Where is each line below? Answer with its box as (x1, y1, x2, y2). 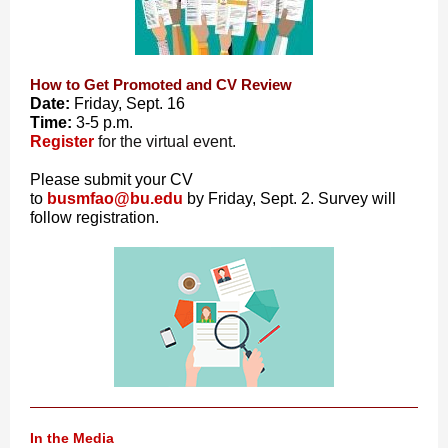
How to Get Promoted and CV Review (30, 76, 292, 93)
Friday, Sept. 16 (74, 95, 185, 112)
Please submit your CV (30, 171, 193, 188)
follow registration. (30, 209, 159, 226)
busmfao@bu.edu (47, 190, 183, 207)
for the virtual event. (98, 133, 236, 150)
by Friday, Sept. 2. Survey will (187, 190, 396, 207)
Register (30, 133, 94, 150)
